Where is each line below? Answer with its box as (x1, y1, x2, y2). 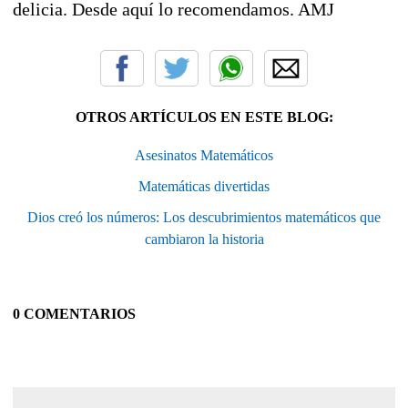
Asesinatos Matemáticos (135, 147, 273, 163)
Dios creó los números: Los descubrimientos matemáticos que (27, 209, 381, 225)
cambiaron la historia (144, 230, 264, 247)
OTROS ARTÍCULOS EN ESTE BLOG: (75, 108, 333, 125)
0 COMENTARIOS (13, 305, 136, 321)
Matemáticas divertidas (138, 178, 270, 194)
